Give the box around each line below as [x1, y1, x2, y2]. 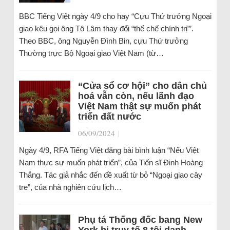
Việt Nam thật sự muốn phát [78, 101, 201, 111]
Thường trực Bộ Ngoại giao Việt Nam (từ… [18, 49, 164, 57]
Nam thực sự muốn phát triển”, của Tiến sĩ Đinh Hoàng [18, 158, 203, 167]
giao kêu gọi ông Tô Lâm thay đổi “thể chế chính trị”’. [18, 24, 194, 33]
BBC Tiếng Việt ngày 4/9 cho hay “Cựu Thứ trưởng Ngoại [18, 12, 212, 21]
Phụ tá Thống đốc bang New [78, 215, 202, 225]
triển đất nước [78, 111, 141, 122]
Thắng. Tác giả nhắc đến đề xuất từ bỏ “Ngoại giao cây [18, 170, 202, 179]
